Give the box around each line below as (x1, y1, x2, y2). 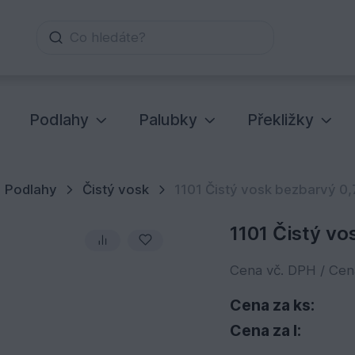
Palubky (139, 109, 198, 129)
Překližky (247, 109, 315, 129)
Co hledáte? (70, 29, 147, 46)
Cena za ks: (229, 296, 315, 315)
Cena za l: (229, 321, 301, 341)
